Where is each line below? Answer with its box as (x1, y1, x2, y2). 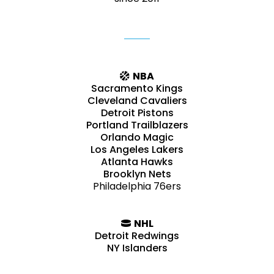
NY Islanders (106, 240, 168, 255)
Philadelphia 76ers (93, 179, 181, 193)
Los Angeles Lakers (91, 142, 183, 157)
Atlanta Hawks (101, 154, 173, 169)
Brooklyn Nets (103, 166, 171, 181)
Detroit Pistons (100, 105, 174, 120)
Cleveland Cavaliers (87, 93, 187, 108)
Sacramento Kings (91, 81, 183, 95)
